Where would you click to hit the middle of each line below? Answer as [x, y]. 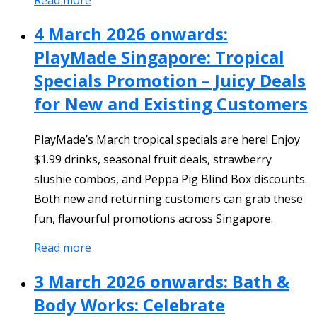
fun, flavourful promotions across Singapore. [154, 218]
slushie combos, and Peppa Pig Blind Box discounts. [171, 179]
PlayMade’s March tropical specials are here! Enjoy [167, 139]
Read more [63, 247]
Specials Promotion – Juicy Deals [170, 80]
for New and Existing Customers [171, 103]
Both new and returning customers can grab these [168, 198]
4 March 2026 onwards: [131, 33]
